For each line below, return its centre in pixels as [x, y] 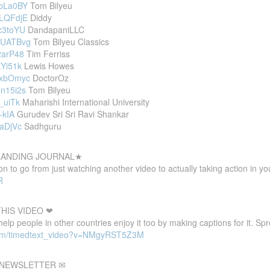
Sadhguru [42, 126]
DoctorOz [49, 77]
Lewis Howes [48, 65]
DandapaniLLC [55, 29]
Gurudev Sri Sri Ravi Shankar [72, 114]
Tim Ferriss [47, 53]
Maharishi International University [85, 102]
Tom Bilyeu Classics [70, 41]
